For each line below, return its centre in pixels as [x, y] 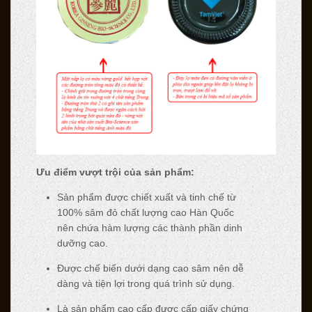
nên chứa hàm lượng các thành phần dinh [149, 228]
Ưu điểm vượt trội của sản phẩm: [115, 172]
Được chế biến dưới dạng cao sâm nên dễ [150, 268]
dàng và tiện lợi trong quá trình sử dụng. [146, 284]
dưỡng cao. [82, 243]
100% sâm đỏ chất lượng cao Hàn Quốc [145, 213]
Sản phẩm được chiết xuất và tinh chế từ [146, 197]
